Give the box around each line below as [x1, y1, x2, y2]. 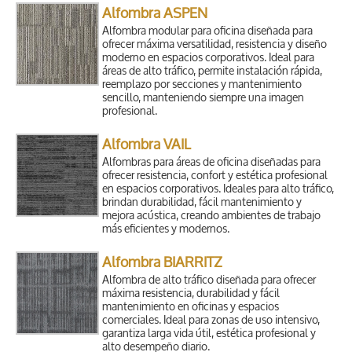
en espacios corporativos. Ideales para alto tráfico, [102, 181, 335, 197]
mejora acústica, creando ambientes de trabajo [102, 208, 321, 224]
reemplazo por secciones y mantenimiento [102, 77, 302, 93]
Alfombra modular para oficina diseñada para [102, 24, 313, 39]
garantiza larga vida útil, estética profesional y [102, 326, 317, 342]
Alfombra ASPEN [102, 4, 208, 24]
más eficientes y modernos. [102, 222, 230, 237]
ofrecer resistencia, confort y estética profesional [102, 168, 328, 184]
